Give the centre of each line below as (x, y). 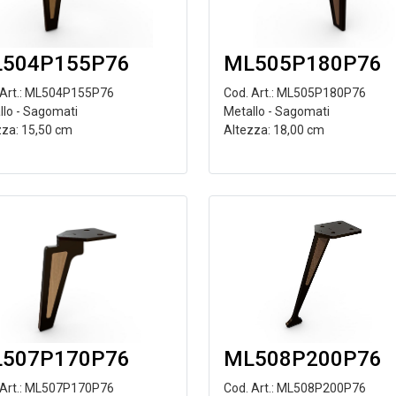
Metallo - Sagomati (276, 111)
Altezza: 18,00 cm (274, 130)
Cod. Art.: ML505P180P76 (294, 93)
